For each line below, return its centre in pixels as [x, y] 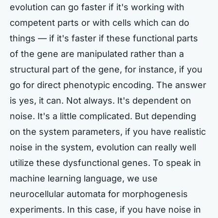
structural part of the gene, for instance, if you [106, 69]
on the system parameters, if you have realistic [108, 132]
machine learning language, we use [84, 178]
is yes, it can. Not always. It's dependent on [100, 100]
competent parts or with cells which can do [100, 23]
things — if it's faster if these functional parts [104, 38]
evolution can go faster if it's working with [97, 7]
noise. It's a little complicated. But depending [103, 116]
